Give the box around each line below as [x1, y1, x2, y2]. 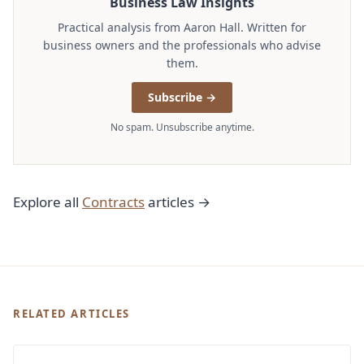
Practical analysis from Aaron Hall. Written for [58, 19, 306, 36]
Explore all [13, 193, 82, 212]
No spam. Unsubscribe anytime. [110, 120, 254, 135]
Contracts [82, 193, 145, 212]
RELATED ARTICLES [13, 306, 130, 322]
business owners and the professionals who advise [43, 37, 321, 54]
